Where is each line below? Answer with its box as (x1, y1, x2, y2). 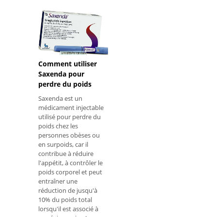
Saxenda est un (38, 94, 82, 103)
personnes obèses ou (38, 131, 100, 140)
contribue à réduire (38, 149, 93, 158)
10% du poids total (38, 195, 92, 204)
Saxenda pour (38, 69, 84, 79)
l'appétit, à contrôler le (38, 158, 103, 168)
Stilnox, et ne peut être (38, 2, 104, 11)
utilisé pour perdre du (38, 112, 101, 122)
